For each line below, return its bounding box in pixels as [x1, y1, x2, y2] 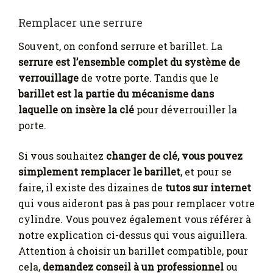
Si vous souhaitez [18, 149, 106, 163]
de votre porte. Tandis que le [79, 71, 219, 85]
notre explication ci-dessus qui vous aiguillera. [18, 229, 247, 242]
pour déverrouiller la [134, 103, 237, 116]
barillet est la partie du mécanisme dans [18, 87, 214, 101]
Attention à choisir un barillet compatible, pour [18, 244, 248, 258]
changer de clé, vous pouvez [106, 149, 243, 163]
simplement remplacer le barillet [18, 165, 180, 179]
